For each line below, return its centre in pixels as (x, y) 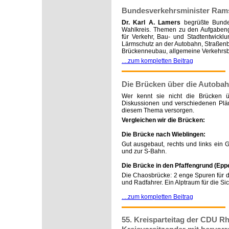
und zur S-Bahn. (144, 151)
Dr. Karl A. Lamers (151, 22)
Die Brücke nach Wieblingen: (164, 134)
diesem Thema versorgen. (158, 110)
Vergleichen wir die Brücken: (163, 120)
